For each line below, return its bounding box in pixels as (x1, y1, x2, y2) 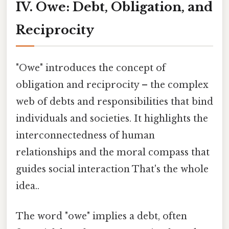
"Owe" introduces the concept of (16, 62, 166, 74)
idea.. (16, 180, 39, 192)
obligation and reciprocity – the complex (16, 79, 209, 91)
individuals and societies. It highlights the (16, 113, 208, 125)
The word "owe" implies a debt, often (16, 211, 187, 222)
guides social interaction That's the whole (16, 164, 209, 175)
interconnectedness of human (16, 130, 155, 142)
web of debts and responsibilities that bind (16, 96, 213, 108)
